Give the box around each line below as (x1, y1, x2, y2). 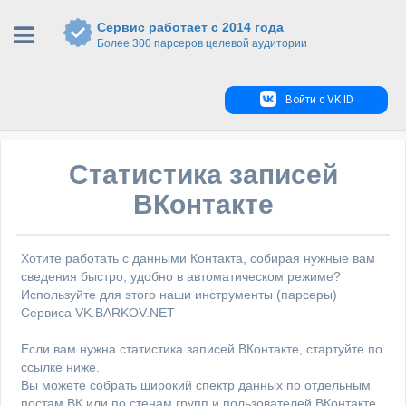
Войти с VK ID (285, 93, 353, 106)
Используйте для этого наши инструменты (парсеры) (21, 287, 337, 302)
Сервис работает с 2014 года (97, 20, 284, 34)
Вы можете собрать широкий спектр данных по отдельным (21, 378, 371, 392)
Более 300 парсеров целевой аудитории (97, 37, 307, 50)
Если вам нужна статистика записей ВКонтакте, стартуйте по (21, 342, 382, 356)
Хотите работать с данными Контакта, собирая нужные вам (21, 251, 375, 266)
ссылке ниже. (21, 360, 100, 374)
